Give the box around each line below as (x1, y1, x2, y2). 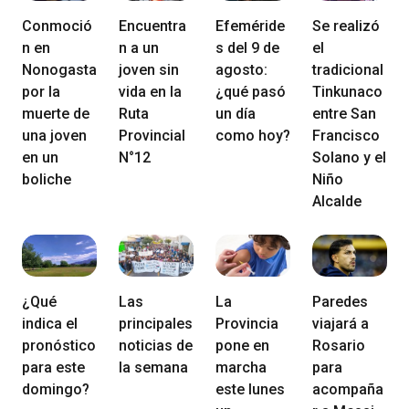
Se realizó (312, 16, 380, 35)
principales (119, 314, 193, 332)
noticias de (119, 336, 193, 354)
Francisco (312, 126, 380, 144)
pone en (215, 336, 269, 354)
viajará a (312, 314, 369, 332)
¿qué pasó (215, 82, 286, 100)
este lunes (215, 380, 285, 398)
